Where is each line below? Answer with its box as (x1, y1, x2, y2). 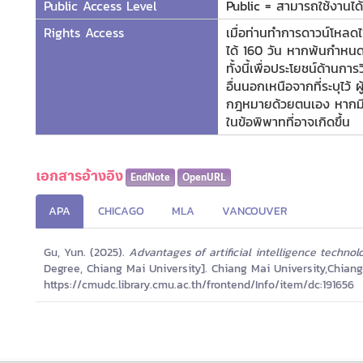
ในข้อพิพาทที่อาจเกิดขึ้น (226, 112, 350, 132)
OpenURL (182, 169, 226, 186)
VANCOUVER (222, 202, 288, 220)
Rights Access (44, 23, 124, 43)
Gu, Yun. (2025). (44, 243, 129, 261)
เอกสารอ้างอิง (36, 164, 126, 188)
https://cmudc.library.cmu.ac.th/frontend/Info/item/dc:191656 (44, 275, 354, 293)
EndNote (130, 169, 170, 186)
